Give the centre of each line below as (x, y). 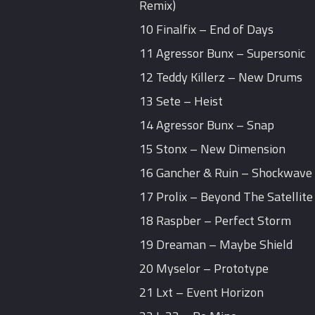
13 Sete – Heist (181, 101)
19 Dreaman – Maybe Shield (216, 245)
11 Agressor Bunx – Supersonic (223, 53)
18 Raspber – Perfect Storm (216, 221)
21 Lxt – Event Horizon (202, 292)
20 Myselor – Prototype (204, 269)
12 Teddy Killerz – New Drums (221, 77)
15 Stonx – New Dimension (213, 149)
